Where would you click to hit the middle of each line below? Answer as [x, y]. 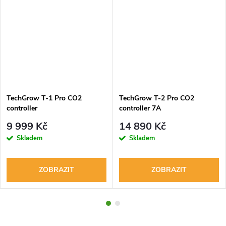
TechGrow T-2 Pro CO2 [157, 98]
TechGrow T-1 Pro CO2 [44, 98]
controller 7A [140, 108]
